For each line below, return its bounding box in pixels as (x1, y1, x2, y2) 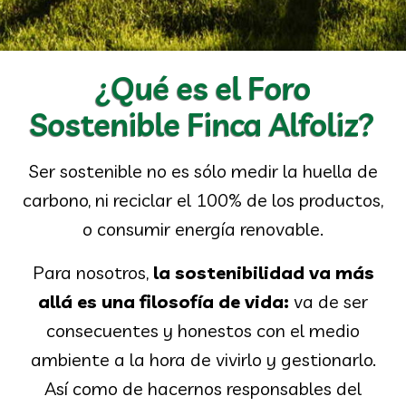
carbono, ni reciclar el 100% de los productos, (23, 188, 383, 211)
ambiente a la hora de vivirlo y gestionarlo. (30, 348, 376, 371)
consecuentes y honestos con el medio (46, 319, 360, 342)
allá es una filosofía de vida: (38, 290, 289, 313)
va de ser (289, 290, 368, 313)
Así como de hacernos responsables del (44, 377, 362, 400)
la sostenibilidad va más (152, 261, 374, 284)
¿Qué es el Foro (94, 69, 312, 108)
